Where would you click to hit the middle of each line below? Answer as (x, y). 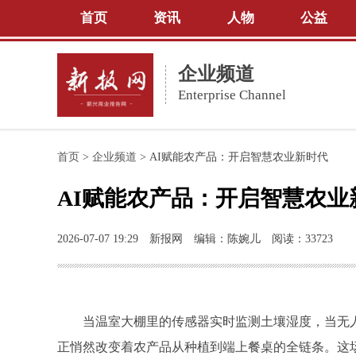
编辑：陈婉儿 (227, 239)
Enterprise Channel (232, 95)
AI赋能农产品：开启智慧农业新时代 (237, 157)
